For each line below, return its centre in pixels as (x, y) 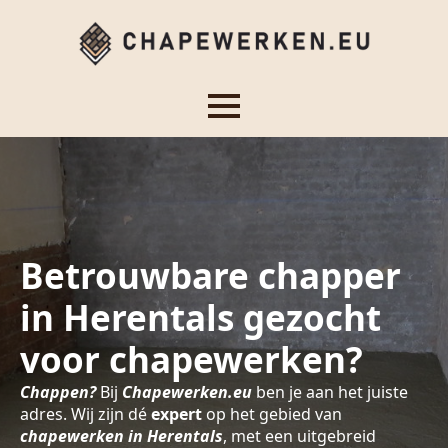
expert (178, 414)
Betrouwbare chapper (210, 275)
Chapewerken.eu (187, 392)
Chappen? (58, 392)
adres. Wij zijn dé (85, 414)
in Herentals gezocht (200, 317)
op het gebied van (274, 414)
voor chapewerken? (191, 359)
